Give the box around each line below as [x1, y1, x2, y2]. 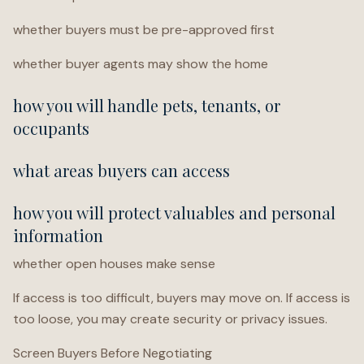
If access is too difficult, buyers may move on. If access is [13, 289, 350, 306]
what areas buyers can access [13, 159, 230, 181]
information [13, 224, 103, 246]
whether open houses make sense [13, 255, 215, 272]
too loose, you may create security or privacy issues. [13, 310, 327, 327]
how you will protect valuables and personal [13, 201, 336, 223]
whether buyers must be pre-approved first [13, 21, 275, 38]
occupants [13, 117, 89, 139]
